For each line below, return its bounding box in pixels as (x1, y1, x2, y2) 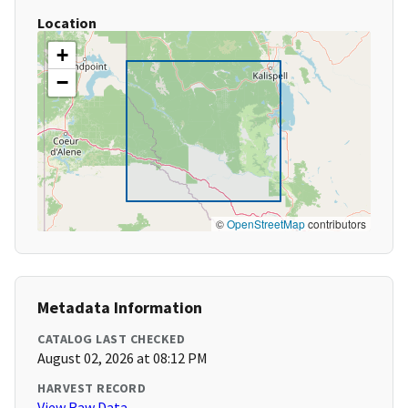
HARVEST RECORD (37, 380, 146, 397)
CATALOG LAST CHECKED (37, 331, 185, 348)
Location (37, 14, 97, 33)
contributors (305, 216, 366, 232)
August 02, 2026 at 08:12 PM (37, 349, 208, 368)
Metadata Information (37, 297, 202, 319)
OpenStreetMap (227, 216, 305, 232)
